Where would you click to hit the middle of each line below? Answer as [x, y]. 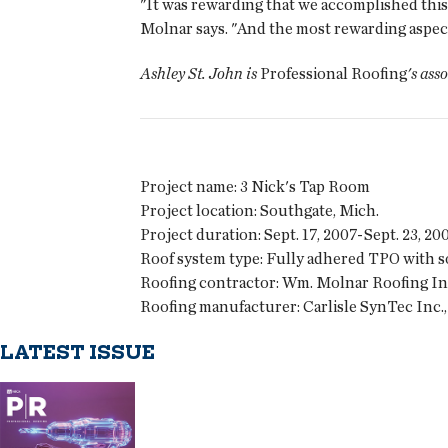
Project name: [188, 187]
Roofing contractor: [209, 283]
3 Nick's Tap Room [303, 187]
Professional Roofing [332, 74]
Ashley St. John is [198, 74]
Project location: [198, 211]
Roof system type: [201, 259]
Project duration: [200, 235]
